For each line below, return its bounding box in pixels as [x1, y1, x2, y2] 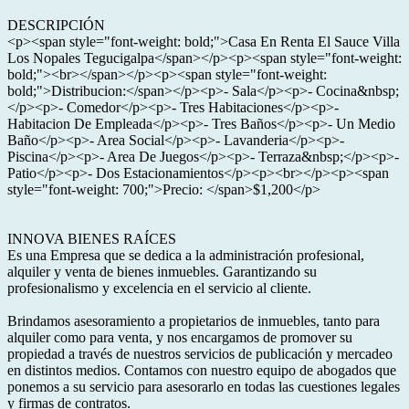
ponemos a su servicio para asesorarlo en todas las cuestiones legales [7, 379, 400, 394]
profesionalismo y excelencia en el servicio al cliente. [7, 280, 311, 296]
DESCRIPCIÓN [7, 17, 105, 33]
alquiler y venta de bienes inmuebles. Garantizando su [7, 264, 317, 279]
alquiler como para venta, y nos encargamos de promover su [7, 330, 352, 345]
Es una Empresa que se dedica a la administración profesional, [7, 247, 364, 263]
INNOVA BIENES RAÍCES [7, 231, 176, 246]
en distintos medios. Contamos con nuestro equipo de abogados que [7, 362, 396, 378]
